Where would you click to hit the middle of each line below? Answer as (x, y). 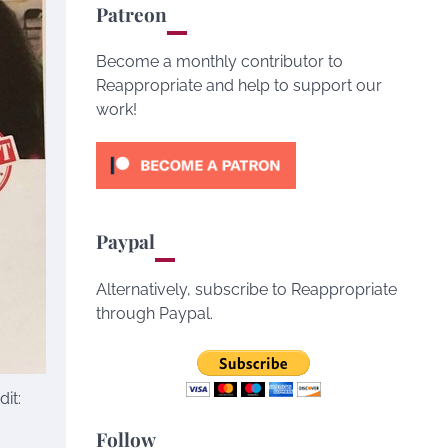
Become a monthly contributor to (219, 61)
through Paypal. (154, 313)
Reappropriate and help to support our (239, 85)
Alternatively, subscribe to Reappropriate (246, 289)
